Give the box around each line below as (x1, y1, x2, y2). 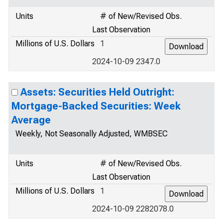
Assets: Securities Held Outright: (20, 86, 174, 98)
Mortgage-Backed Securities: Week (11, 100, 181, 112)
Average (11, 114, 51, 126)
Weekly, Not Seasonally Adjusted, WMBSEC (15, 129, 168, 138)
